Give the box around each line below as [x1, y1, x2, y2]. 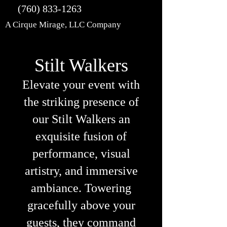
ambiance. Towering [31, 181, 131, 195]
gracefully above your [27, 199, 135, 212]
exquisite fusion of [35, 130, 127, 143]
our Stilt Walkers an [32, 112, 130, 126]
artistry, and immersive [24, 164, 138, 177]
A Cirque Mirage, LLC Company [5, 20, 123, 29]
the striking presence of [23, 95, 139, 108]
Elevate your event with [22, 78, 140, 91]
